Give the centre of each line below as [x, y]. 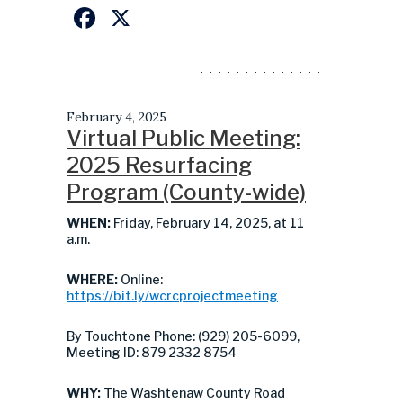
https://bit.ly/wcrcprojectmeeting [172, 295]
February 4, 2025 [116, 116]
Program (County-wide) [186, 192]
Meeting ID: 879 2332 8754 [152, 352]
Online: [142, 279]
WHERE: [94, 279]
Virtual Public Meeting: [184, 138]
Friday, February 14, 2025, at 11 [209, 222]
